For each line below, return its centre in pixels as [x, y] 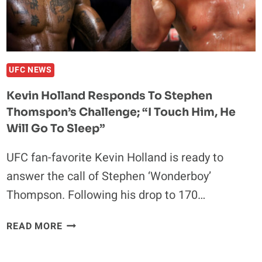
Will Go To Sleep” [56, 128]
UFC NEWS [30, 70]
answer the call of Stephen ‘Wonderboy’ [109, 176]
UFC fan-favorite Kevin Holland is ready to [115, 157]
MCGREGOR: [90, 25]
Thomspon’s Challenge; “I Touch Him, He [121, 112]
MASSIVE [83, 83]
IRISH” [77, 127]
